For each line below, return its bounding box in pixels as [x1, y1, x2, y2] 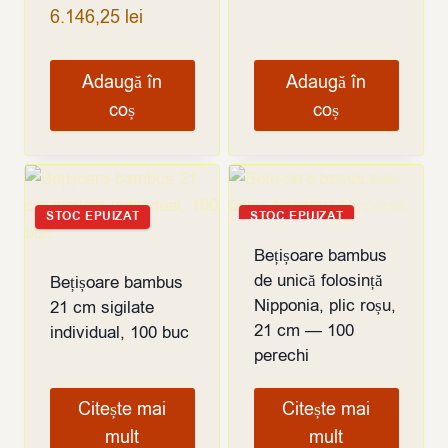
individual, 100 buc [49, 320, 189, 344]
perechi [253, 343, 309, 367]
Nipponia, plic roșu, [253, 293, 396, 317]
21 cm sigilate [49, 295, 154, 319]
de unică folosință [253, 268, 383, 292]
